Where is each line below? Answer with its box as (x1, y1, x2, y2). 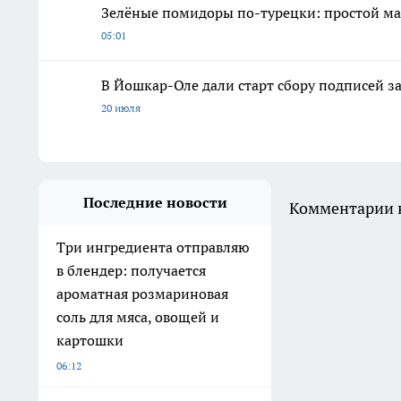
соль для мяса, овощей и (56, 308, 219, 327)
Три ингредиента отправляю (56, 238, 250, 257)
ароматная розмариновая (56, 285, 228, 303)
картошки (56, 331, 124, 350)
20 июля (101, 101, 141, 115)
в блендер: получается (56, 261, 206, 280)
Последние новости (82, 193, 227, 212)
